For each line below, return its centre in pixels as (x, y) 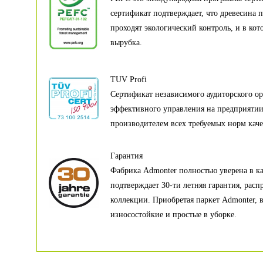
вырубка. (126, 43)
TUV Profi (129, 80)
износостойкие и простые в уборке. (173, 215)
